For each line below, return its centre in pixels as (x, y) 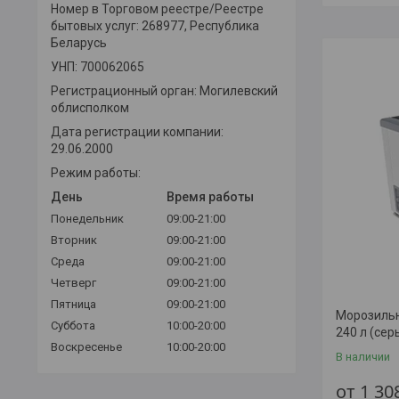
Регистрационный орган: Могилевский (164, 91)
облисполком (90, 108)
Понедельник (87, 219)
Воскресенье (86, 347)
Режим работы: (96, 173)
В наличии (363, 356)
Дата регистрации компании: (137, 132)
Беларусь (79, 43)
